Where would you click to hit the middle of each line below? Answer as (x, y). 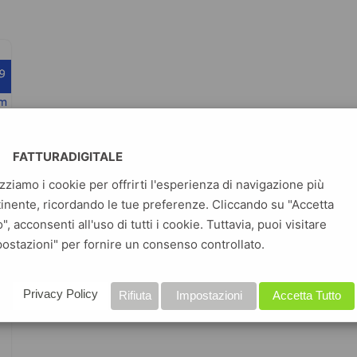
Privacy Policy (61, 294)
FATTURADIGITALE (68, 157)
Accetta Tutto (307, 296)
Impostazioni (209, 296)
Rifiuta (135, 296)
